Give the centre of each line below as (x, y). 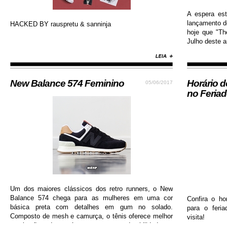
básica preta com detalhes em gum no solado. (91, 207)
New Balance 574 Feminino (67, 83)
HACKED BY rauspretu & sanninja (61, 24)
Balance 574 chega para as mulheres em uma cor (91, 198)
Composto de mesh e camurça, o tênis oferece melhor (91, 216)
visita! (196, 217)
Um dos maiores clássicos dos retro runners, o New (91, 189)
